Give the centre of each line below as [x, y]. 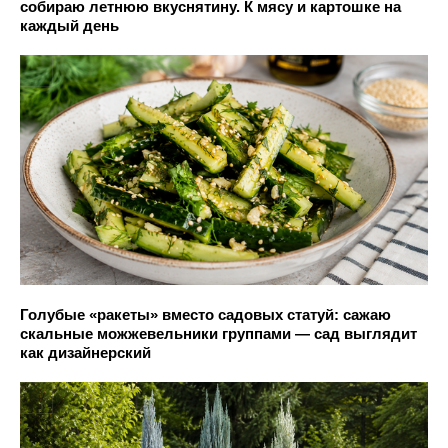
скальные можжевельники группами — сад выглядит [218, 333]
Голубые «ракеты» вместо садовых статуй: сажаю [205, 314]
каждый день [69, 26]
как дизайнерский [85, 352]
